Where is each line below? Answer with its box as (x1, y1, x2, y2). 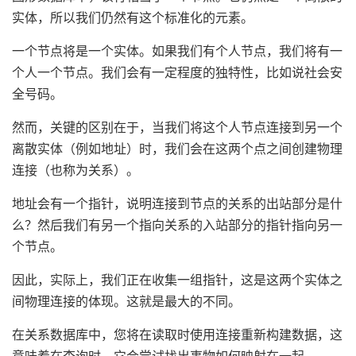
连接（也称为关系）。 (12, 162, 139, 179)
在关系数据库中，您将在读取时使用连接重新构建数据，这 (12, 327, 342, 343)
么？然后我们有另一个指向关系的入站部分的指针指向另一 (12, 217, 342, 234)
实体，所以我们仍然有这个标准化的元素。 (12, 10, 253, 26)
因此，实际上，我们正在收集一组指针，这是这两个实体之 (12, 272, 342, 288)
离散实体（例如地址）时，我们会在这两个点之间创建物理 (12, 141, 342, 157)
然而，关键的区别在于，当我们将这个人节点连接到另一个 (12, 119, 342, 136)
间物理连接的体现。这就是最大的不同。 (12, 293, 241, 310)
